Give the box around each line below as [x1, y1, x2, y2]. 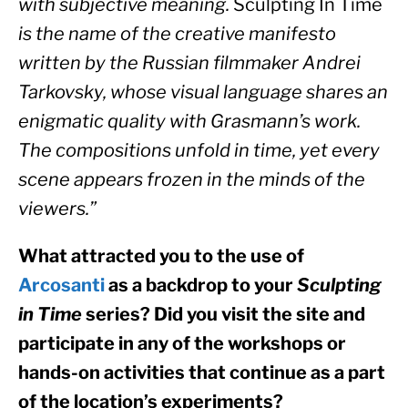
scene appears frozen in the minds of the [18, 168, 365, 190]
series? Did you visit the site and [82, 302, 365, 325]
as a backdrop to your [105, 273, 297, 296]
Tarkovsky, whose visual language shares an [18, 80, 388, 103]
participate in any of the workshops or [18, 331, 346, 354]
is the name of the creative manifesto [18, 22, 336, 45]
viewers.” [18, 197, 97, 219]
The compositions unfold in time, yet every [18, 138, 380, 161]
